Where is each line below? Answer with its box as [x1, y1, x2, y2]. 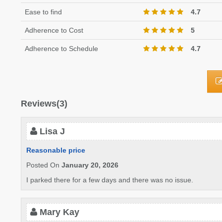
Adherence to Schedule [25, 45, 98, 53]
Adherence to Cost [25, 26, 83, 34]
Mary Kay [40, 207, 79, 217]
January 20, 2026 [61, 161, 118, 169]
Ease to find [25, 8, 62, 16]
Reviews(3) [21, 99, 67, 109]
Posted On [26, 161, 61, 169]
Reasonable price [26, 146, 85, 154]
